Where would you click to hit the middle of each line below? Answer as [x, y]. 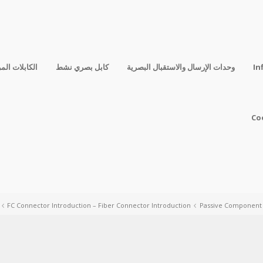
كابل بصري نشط [82, 67]
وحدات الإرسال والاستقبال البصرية [181, 67]
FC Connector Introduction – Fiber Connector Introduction [99, 205]
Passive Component [230, 205]
